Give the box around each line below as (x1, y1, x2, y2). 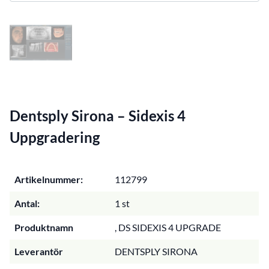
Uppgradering (10, 128, 100, 146)
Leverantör (14, 245, 63, 257)
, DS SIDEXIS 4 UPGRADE (115, 221, 221, 233)
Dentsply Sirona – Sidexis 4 (10, 106, 186, 124)
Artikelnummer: (14, 173, 83, 185)
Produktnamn (14, 221, 73, 233)
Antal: (14, 197, 40, 209)
